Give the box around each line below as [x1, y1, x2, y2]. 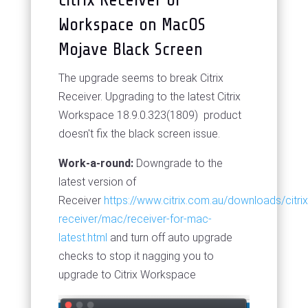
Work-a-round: [58, 156, 133, 170]
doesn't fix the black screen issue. [58, 126, 220, 140]
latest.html [58, 230, 107, 244]
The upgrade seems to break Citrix [58, 71, 223, 85]
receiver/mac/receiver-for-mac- [58, 212, 212, 225]
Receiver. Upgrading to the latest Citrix [58, 89, 241, 103]
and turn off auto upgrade [107, 230, 232, 244]
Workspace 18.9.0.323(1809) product [58, 108, 241, 122]
